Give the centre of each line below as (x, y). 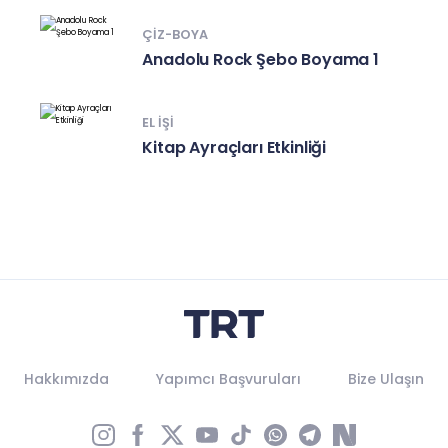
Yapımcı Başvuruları (228, 379)
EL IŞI (158, 122)
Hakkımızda (66, 379)
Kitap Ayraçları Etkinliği (234, 147)
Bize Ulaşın (386, 379)
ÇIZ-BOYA (175, 34)
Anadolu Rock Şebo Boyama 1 (260, 59)
